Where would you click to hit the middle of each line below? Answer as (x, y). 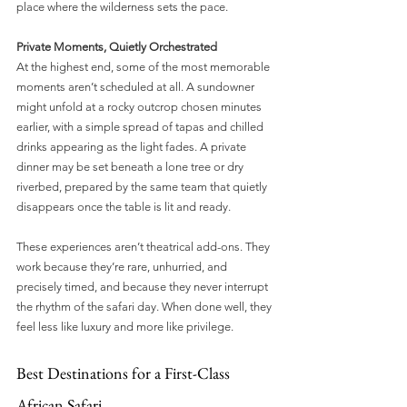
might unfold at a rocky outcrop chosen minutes (140, 106)
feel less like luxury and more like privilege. (125, 326)
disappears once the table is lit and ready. (124, 206)
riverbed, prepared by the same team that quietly (143, 186)
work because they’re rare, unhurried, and (123, 266)
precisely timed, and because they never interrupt (144, 286)
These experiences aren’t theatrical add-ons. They (144, 246)
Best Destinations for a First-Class (125, 372)
